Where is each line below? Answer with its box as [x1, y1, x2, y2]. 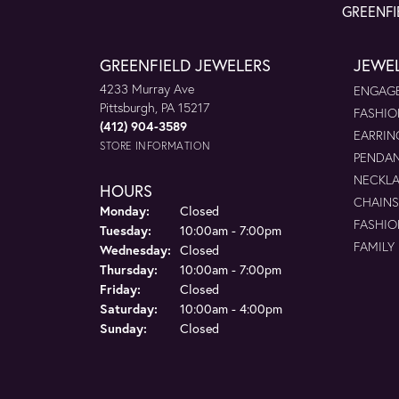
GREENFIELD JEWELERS [100, 54, 271, 76]
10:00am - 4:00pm [180, 300, 282, 317]
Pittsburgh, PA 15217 [100, 99, 209, 116]
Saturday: [100, 300, 158, 317]
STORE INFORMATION [100, 139, 211, 152]
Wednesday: [100, 241, 171, 258]
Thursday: [100, 261, 158, 278]
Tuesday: [100, 222, 151, 239]
